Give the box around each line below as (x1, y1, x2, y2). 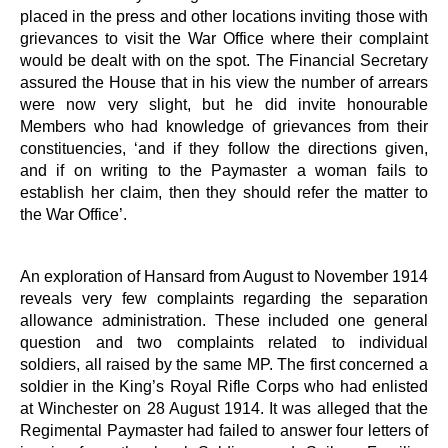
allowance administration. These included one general (20, 310, 428, 329)
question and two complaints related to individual (20, 332, 428, 351)
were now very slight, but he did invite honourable (20, 94, 428, 113)
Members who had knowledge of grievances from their (20, 116, 428, 135)
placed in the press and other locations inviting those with (20, 6, 428, 25)
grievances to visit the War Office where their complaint (20, 28, 428, 47)
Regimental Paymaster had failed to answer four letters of (20, 420, 428, 439)
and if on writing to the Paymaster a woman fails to (20, 160, 428, 179)
